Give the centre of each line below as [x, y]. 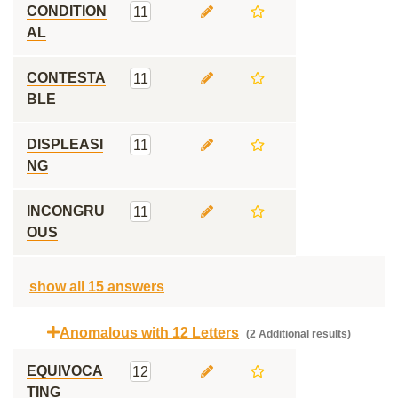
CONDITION [67, 11]
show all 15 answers [97, 287]
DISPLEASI [65, 144]
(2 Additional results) [297, 334]
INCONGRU [66, 211]
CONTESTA [66, 78]
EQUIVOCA [65, 371]
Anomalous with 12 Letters [149, 333]
